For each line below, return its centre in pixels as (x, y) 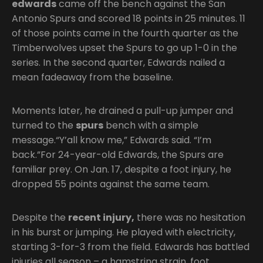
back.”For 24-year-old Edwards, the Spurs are (118, 154)
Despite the (40, 217)
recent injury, (101, 217)
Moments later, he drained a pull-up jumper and (122, 110)
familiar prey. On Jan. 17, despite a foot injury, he (122, 169)
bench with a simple (151, 125)
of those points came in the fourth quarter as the (125, 33)
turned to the (44, 125)
